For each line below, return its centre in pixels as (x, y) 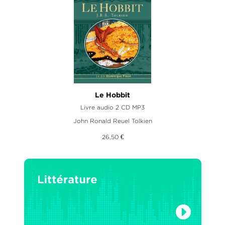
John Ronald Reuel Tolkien (113, 121)
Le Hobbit (113, 95)
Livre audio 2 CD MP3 (113, 107)
